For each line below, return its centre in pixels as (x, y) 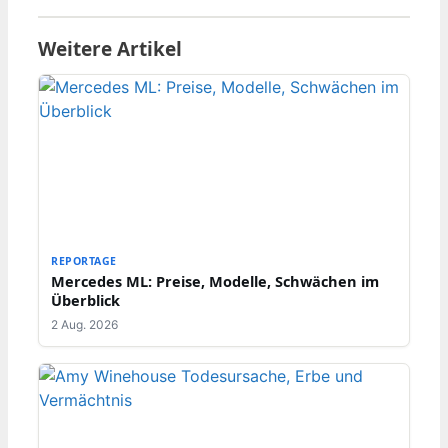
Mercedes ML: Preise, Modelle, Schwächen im (215, 280)
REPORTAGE (84, 260)
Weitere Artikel (110, 48)
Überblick (85, 299)
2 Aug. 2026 (84, 324)
